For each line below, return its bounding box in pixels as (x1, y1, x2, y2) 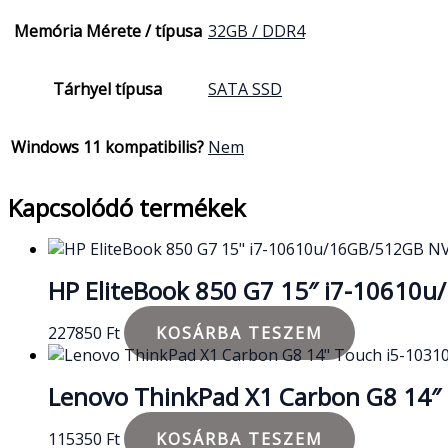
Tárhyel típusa (53, 77, 162, 100)
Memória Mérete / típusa (13, 19, 202, 42)
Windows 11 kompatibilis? (11, 135, 204, 158)
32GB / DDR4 (208, 19, 305, 42)
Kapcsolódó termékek (8, 190, 246, 224)
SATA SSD (208, 77, 282, 100)
